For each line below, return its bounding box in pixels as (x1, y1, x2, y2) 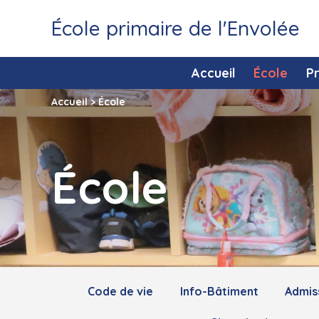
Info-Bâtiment (179, 284, 258, 299)
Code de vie (88, 284, 154, 299)
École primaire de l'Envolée (51, 16, 300, 41)
